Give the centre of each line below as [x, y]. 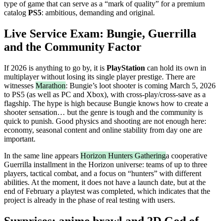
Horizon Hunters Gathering [123, 155]
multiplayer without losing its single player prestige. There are [100, 76]
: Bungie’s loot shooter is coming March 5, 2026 [141, 85]
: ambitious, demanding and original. [98, 13]
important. [20, 139]
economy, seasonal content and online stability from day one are [103, 130]
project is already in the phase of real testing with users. [90, 200]
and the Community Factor [73, 47]
